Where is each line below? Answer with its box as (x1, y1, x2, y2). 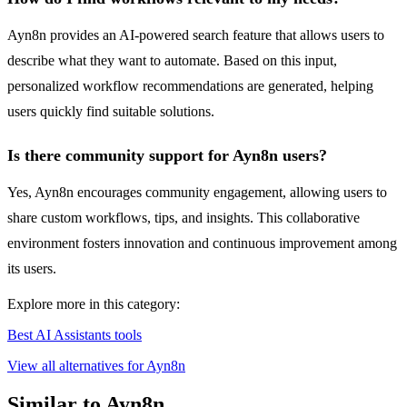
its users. (7, 261, 56, 277)
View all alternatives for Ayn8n (7, 358, 185, 374)
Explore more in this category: (7, 296, 180, 313)
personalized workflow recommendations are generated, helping (7, 78, 373, 94)
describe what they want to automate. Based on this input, (7, 53, 337, 69)
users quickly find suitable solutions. (7, 104, 214, 120)
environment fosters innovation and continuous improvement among (7, 235, 397, 252)
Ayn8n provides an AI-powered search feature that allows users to (7, 27, 384, 44)
